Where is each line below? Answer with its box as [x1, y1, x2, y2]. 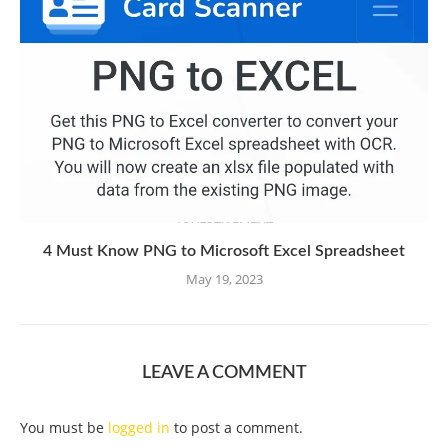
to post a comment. [170, 418, 303, 438]
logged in [108, 418, 170, 438]
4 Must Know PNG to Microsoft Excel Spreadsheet [43, 243, 405, 260]
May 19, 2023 [185, 270, 263, 289]
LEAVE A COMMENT [141, 364, 307, 383]
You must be [20, 418, 108, 438]
